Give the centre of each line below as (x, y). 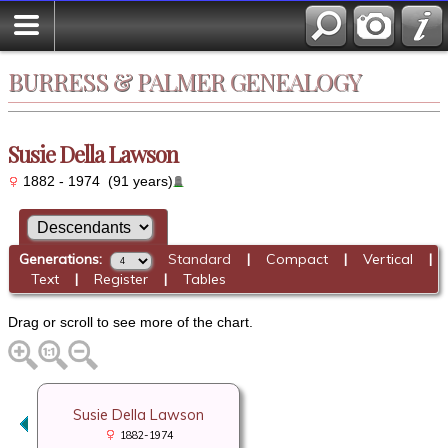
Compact (296, 259)
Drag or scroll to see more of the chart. (130, 321)
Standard (199, 259)
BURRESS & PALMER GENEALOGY (184, 81)
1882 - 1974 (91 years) (96, 181)
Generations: (64, 259)
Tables (204, 279)
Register (120, 279)
